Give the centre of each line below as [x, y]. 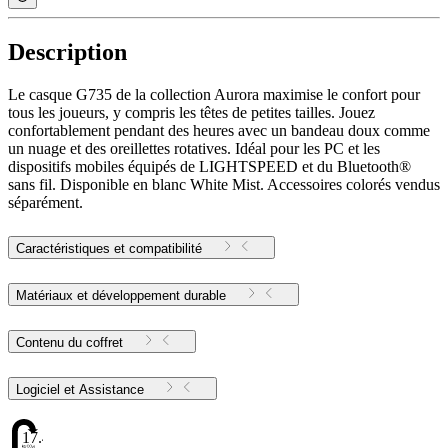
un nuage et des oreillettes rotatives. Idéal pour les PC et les [194, 148]
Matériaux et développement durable [121, 295]
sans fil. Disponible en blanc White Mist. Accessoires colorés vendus [224, 184]
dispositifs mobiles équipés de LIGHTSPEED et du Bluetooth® [209, 166]
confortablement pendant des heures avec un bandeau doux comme [219, 130]
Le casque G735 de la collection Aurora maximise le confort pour [214, 94]
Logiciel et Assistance [111, 389]
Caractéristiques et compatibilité [109, 248]
